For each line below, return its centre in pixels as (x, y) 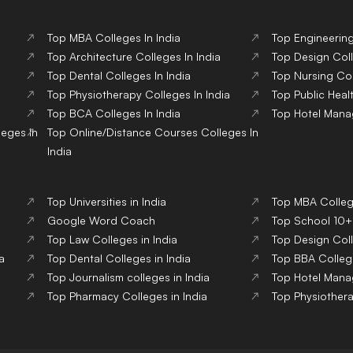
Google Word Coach (101, 221)
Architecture (100, 57)
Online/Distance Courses (133, 132)
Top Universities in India (106, 202)
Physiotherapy (105, 95)
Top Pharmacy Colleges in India (127, 296)
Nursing (314, 76)
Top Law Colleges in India (112, 240)
